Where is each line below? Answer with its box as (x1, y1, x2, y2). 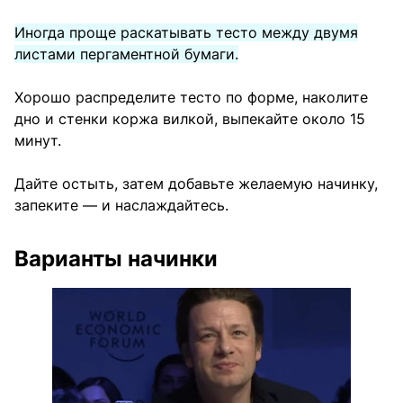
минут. (14, 130, 61, 149)
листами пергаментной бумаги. (14, 44, 238, 63)
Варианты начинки (14, 245, 218, 272)
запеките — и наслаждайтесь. (14, 195, 228, 214)
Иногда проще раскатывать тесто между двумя (14, 22, 358, 41)
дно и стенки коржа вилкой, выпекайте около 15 (14, 109, 365, 128)
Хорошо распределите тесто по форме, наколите (14, 87, 368, 106)
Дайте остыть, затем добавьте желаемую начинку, (14, 174, 378, 193)
